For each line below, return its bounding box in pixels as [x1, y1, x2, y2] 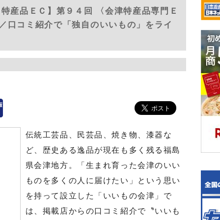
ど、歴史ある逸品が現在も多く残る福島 [25, 146, 181, 154]
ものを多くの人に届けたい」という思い [25, 176, 181, 185]
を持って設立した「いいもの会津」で [25, 192, 172, 200]
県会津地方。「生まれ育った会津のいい [25, 161, 181, 169]
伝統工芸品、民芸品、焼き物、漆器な [25, 131, 172, 139]
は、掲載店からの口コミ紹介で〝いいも [25, 207, 181, 215]
